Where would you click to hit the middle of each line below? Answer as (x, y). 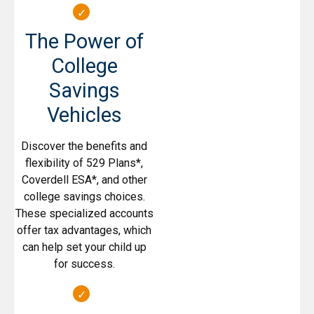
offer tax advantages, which (84, 231)
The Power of (84, 42)
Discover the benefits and (84, 146)
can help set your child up (84, 247)
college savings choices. (84, 197)
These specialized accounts (84, 214)
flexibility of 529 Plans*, (84, 163)
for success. (84, 264)
